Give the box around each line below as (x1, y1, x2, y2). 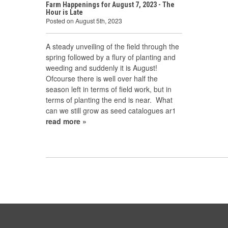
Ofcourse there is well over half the (46, 73, 158, 83)
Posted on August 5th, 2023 (46, 16, 122, 25)
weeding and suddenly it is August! (46, 63, 161, 73)
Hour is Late (46, 8, 83, 16)
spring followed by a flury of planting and (46, 52, 176, 62)
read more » (46, 116, 87, 126)
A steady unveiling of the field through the (46, 41, 179, 51)
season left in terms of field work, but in (46, 84, 172, 94)
